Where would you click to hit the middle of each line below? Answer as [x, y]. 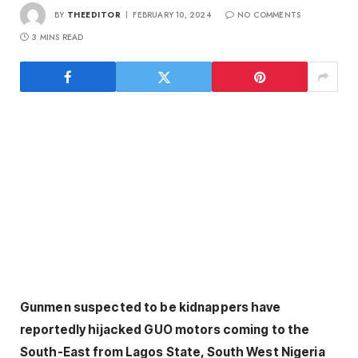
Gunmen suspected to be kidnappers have [151, 308]
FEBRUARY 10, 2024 [172, 14]
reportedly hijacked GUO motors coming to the [165, 330]
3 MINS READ [58, 38]
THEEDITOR [94, 14]
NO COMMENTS [269, 14]
